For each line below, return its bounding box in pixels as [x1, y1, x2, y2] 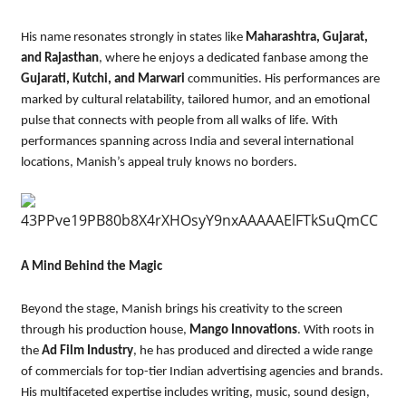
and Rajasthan [20, 51, 99, 65]
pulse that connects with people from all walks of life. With [20, 113, 338, 128]
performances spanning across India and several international [20, 134, 353, 149]
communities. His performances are [184, 72, 380, 86]
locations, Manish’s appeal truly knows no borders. [20, 155, 297, 169]
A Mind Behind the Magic [20, 259, 162, 274]
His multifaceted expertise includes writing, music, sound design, [20, 385, 370, 400]
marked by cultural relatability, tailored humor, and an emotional [20, 92, 370, 107]
